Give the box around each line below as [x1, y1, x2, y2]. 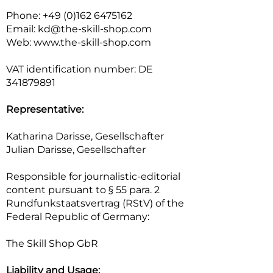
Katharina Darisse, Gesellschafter [6, 130, 164, 142]
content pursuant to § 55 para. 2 [6, 184, 160, 196]
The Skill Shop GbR [6, 238, 98, 249]
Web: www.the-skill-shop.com [6, 37, 151, 48]
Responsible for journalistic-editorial [6, 171, 180, 182]
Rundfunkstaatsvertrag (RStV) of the [6, 197, 184, 209]
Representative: [6, 104, 83, 115]
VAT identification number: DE [6, 63, 153, 75]
